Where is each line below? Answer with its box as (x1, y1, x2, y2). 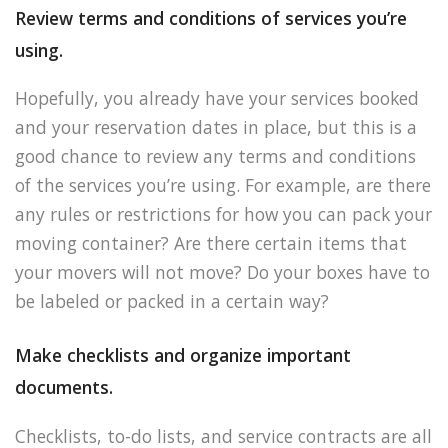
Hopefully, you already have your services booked (15, 85, 419, 110)
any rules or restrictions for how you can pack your (15, 201, 432, 226)
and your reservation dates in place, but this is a (15, 114, 417, 139)
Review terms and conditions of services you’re (15, 5, 407, 30)
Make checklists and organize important (15, 343, 351, 368)
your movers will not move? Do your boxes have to (15, 259, 430, 284)
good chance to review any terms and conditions (15, 143, 416, 168)
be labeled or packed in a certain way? (15, 288, 329, 313)
